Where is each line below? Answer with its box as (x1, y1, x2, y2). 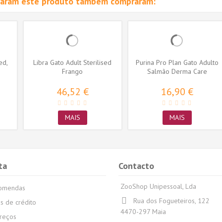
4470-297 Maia (120, 207, 166, 217)
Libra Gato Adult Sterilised (33, 58, 112, 67)
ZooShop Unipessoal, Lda (120, 182, 196, 191)
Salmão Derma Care (147, 67, 207, 76)
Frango (62, 67, 83, 76)
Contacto (118, 160, 154, 172)
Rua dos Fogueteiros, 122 (133, 196, 210, 206)
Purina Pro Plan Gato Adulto (135, 58, 219, 67)
